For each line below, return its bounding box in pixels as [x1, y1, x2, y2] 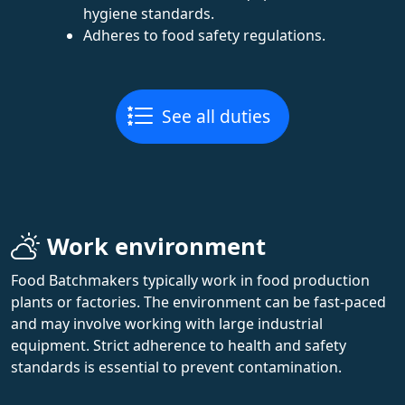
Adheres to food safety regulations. [83, 24, 325, 45]
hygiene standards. [83, 3, 214, 24]
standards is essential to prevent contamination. [11, 356, 342, 377]
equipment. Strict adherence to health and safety [11, 334, 346, 355]
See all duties [162, 103, 270, 128]
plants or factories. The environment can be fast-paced [11, 291, 386, 312]
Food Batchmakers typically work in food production [11, 269, 370, 290]
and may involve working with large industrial [11, 313, 323, 334]
